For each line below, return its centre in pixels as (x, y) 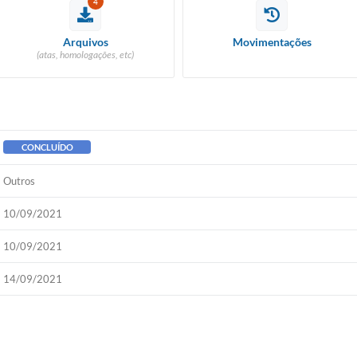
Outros (20, 181)
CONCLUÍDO (47, 147)
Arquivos (85, 42)
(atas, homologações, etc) (85, 55)
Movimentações (272, 42)
